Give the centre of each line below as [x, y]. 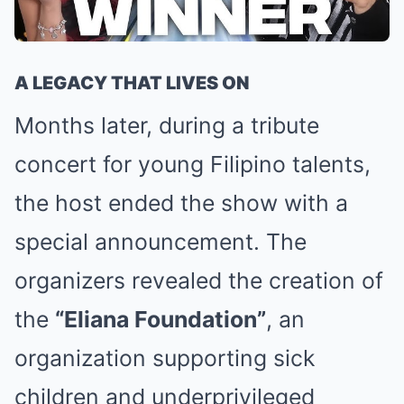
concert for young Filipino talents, [193, 164]
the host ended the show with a [181, 202]
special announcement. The [161, 241]
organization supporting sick [165, 358]
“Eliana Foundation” [161, 319]
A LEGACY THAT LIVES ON [132, 83]
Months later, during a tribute [167, 125]
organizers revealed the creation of [199, 280]
